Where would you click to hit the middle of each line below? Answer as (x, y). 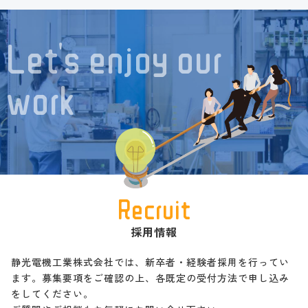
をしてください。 (52, 294)
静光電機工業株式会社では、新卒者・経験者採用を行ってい (150, 262)
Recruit (154, 209)
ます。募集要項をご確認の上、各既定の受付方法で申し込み (150, 278)
